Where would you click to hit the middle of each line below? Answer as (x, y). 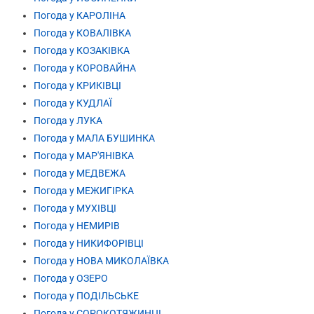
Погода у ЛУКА (68, 120)
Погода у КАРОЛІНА (79, 15)
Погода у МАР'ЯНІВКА (83, 155)
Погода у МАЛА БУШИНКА (94, 138)
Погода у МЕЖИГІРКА (83, 190)
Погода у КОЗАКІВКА (81, 50)
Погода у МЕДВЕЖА (79, 173)
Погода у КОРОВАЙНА (84, 68)
